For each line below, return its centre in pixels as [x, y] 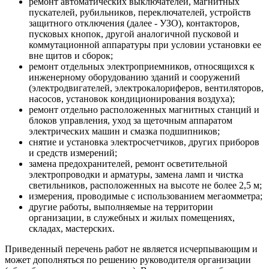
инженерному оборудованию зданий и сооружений [134, 77]
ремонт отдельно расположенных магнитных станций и [144, 109]
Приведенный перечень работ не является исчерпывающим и [131, 249]
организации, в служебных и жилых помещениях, [132, 217]
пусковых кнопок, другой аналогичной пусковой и [134, 34]
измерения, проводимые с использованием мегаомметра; [146, 196]
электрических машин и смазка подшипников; [124, 131]
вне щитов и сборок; [71, 55]
